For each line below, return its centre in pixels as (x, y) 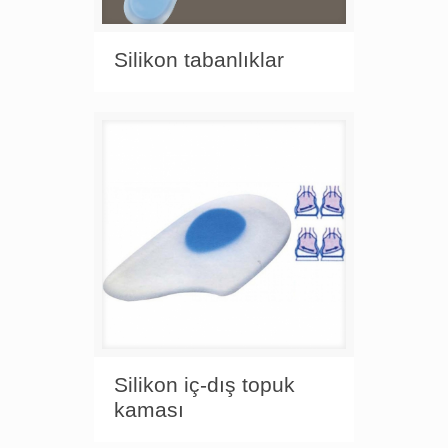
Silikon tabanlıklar (199, 59)
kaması (149, 409)
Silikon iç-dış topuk (204, 384)
